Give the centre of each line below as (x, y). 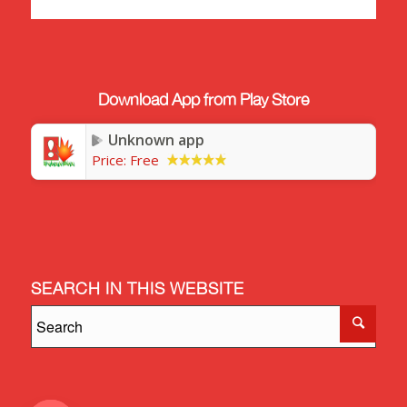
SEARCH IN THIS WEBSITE (137, 289)
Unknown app (156, 139)
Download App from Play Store (203, 100)
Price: (110, 159)
